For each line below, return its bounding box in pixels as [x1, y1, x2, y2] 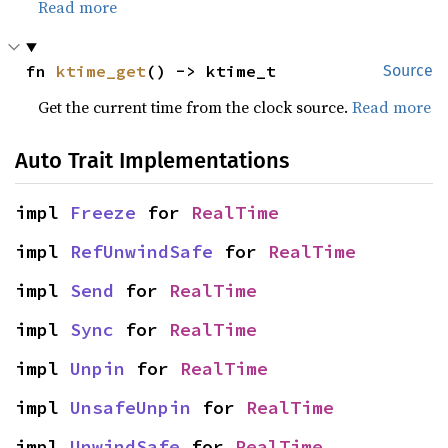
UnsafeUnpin [70, 396, 191, 419]
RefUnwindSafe [70, 240, 213, 263]
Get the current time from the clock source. [38, 96, 353, 118]
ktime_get [56, 61, 147, 81]
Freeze [70, 201, 136, 224]
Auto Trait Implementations [15, 147, 289, 174]
